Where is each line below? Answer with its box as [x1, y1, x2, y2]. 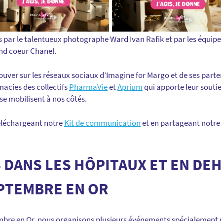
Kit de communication [64, 117, 141, 128]
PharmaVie [69, 81, 108, 92]
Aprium [117, 81, 143, 92]
